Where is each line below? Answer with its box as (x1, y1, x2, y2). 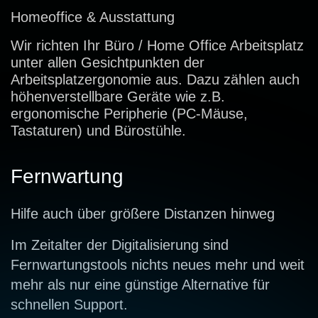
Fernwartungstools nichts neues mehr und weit (11, 256, 305, 273)
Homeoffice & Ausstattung (11, 9, 175, 25)
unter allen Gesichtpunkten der (11, 54, 204, 70)
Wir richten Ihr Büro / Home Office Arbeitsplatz (11, 37, 304, 53)
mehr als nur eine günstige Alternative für (11, 276, 270, 292)
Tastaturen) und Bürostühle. (11, 122, 186, 138)
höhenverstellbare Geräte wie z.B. (11, 88, 225, 104)
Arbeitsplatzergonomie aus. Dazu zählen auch (11, 71, 300, 87)
